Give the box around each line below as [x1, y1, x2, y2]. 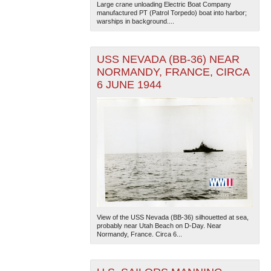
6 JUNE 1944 [96, 79, 162, 91]
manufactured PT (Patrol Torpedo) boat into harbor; [96, 9, 247, 17]
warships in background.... [96, 18, 174, 25]
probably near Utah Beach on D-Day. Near [96, 222, 221, 229]
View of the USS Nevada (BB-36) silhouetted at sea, [96, 214, 249, 221]
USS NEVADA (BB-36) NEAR [96, 53, 240, 66]
